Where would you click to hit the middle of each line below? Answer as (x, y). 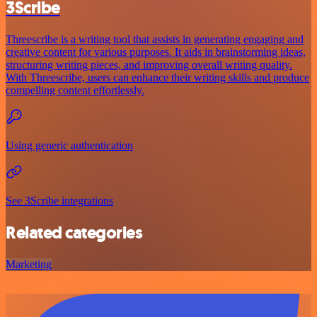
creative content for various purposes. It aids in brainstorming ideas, (156, 52)
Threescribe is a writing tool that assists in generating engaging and (155, 40)
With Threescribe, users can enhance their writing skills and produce (157, 78)
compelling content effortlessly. (75, 91)
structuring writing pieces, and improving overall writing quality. (149, 65)
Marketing (29, 265)
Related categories (74, 233)
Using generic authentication (69, 146)
